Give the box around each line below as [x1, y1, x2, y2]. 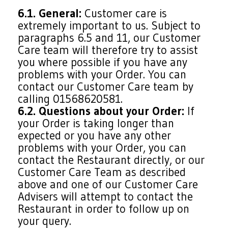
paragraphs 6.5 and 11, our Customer [18, 31, 201, 45]
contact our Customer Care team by [18, 79, 194, 94]
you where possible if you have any [18, 55, 188, 69]
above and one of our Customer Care [18, 177, 198, 191]
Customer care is [81, 6, 167, 20]
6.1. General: [18, 6, 82, 20]
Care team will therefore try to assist [18, 43, 198, 57]
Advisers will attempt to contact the [18, 189, 193, 204]
